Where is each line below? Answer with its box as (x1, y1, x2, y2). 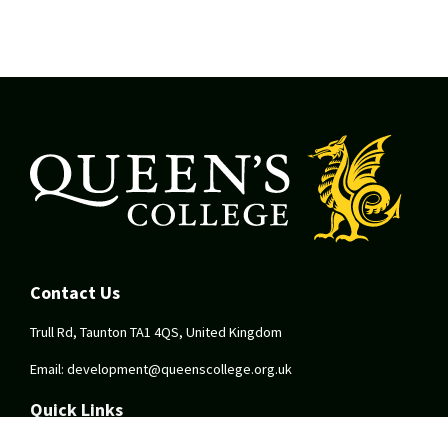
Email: (30, 360, 67, 379)
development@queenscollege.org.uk (67, 360, 292, 379)
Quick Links (30, 398, 123, 422)
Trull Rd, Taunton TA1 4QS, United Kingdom (30, 323, 282, 342)
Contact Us (30, 281, 120, 305)
